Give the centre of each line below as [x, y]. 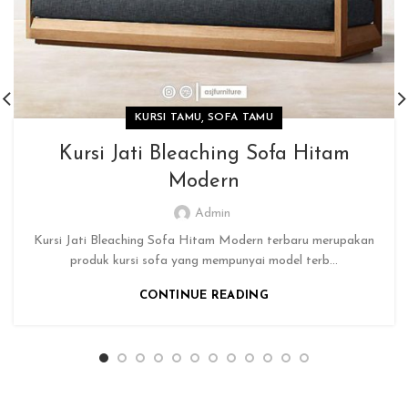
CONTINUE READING [204, 295]
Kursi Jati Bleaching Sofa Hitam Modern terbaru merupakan [204, 240]
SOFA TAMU [240, 117]
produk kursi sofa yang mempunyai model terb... [204, 260]
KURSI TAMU [168, 117]
